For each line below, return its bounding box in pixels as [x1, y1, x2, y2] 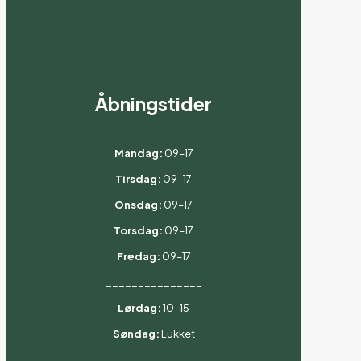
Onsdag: [114, 197, 162, 211]
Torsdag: [114, 223, 163, 237]
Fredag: [116, 249, 160, 263]
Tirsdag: [115, 172, 161, 185]
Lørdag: [118, 301, 161, 314]
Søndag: [112, 326, 160, 340]
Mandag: [114, 146, 163, 160]
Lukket [159, 326, 195, 340]
